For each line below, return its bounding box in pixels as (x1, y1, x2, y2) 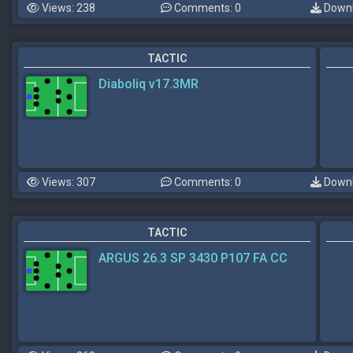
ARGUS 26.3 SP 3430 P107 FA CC (98, 251, 288, 266)
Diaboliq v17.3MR (98, 76, 199, 91)
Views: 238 (39, 2, 95, 14)
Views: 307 (39, 176, 95, 188)
